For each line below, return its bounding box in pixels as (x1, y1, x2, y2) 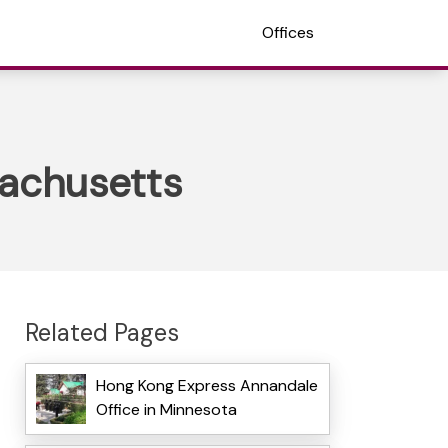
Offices (262, 22, 314, 43)
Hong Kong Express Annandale (95, 375, 318, 397)
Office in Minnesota (95, 399, 237, 421)
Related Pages (24, 316, 179, 348)
